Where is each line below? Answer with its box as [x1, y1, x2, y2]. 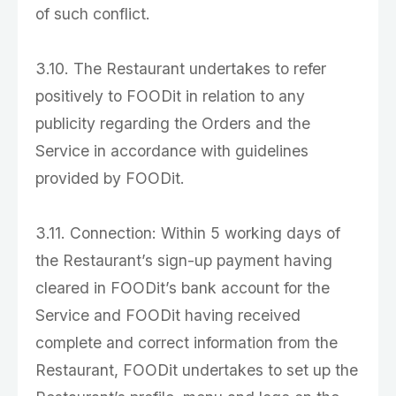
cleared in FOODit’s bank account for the [35, 278, 330, 297]
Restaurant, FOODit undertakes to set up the [35, 361, 358, 379]
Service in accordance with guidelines [35, 141, 308, 160]
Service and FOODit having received [35, 306, 301, 324]
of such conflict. [35, 4, 150, 23]
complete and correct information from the [35, 333, 338, 352]
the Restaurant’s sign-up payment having [35, 251, 332, 270]
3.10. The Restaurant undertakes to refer [35, 59, 326, 78]
